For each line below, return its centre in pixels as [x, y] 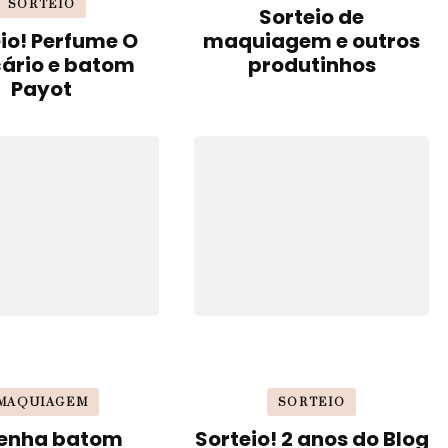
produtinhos [311, 65]
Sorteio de [311, 17]
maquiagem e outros [311, 41]
